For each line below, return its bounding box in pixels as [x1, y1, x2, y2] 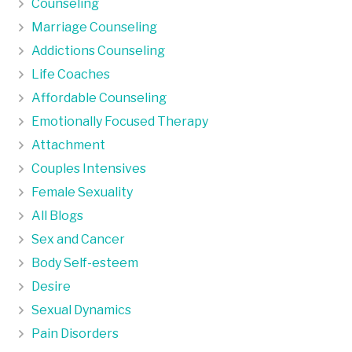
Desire [31, 278, 71, 294]
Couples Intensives [31, 160, 146, 176]
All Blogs [31, 207, 83, 223]
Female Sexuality [31, 184, 133, 200]
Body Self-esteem [31, 255, 138, 270]
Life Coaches [31, 66, 110, 82]
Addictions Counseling [31, 42, 165, 58]
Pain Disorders [31, 325, 119, 341]
